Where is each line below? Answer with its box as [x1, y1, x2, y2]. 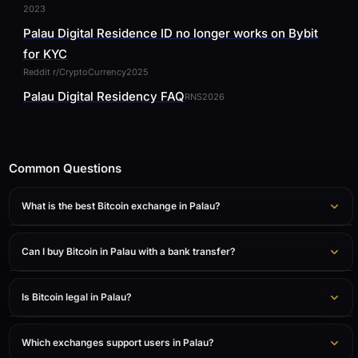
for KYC [23, 46, 67, 62]
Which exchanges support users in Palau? [22, 336, 214, 348]
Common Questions [9, 161, 121, 176]
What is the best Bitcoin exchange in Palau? [22, 200, 221, 212]
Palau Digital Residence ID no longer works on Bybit [23, 26, 318, 41]
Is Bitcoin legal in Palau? [22, 291, 132, 303]
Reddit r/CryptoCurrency [23, 66, 126, 78]
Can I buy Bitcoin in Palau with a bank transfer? [22, 245, 236, 257]
